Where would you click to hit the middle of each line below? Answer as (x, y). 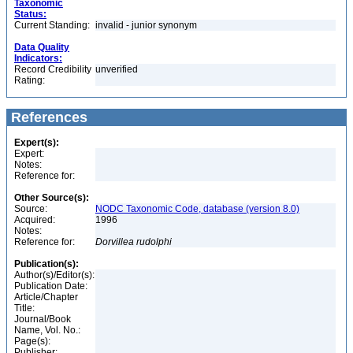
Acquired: (35, 220)
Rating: (30, 80)
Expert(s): (37, 143)
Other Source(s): (52, 198)
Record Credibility (53, 69)
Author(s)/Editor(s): (54, 275)
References (47, 117)
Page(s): (32, 341)
